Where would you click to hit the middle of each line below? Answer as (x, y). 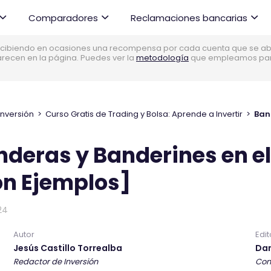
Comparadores (63, 18)
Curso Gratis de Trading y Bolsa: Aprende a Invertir (144, 114)
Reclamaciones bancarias (189, 18)
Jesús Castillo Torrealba (68, 248)
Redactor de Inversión (56, 262)
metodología (162, 58)
